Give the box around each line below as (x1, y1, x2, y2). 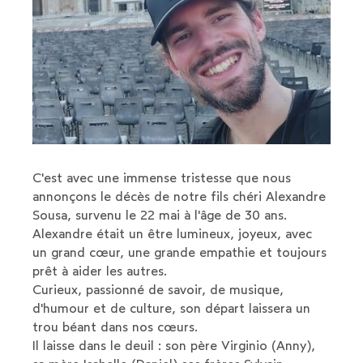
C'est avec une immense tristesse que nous (32, 169, 292, 186)
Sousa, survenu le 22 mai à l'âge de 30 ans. (32, 207, 288, 223)
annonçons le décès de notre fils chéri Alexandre (32, 188, 327, 204)
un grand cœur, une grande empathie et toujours (32, 244, 327, 260)
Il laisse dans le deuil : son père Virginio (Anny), (32, 337, 316, 353)
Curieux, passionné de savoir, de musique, (32, 281, 284, 297)
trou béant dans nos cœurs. (32, 318, 199, 335)
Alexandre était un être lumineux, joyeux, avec (32, 225, 313, 241)
